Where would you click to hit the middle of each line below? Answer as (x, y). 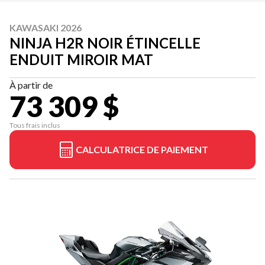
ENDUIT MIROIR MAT (81, 59)
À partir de (31, 85)
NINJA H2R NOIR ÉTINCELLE (105, 43)
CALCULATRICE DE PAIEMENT (142, 149)
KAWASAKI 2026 (46, 27)
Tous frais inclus (35, 125)
